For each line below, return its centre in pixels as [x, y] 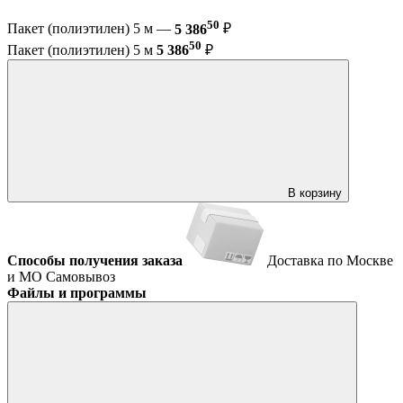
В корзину [315, 193]
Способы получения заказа [95, 260]
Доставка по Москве [330, 260]
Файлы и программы [77, 292]
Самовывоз [81, 276]
